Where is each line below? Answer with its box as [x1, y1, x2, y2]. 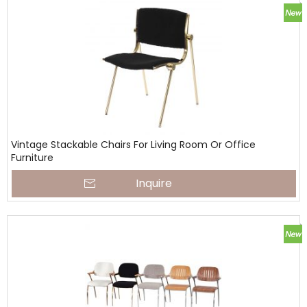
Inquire [136, 175, 172, 191]
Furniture [11, 151, 53, 164]
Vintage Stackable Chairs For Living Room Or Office [11, 138, 256, 151]
